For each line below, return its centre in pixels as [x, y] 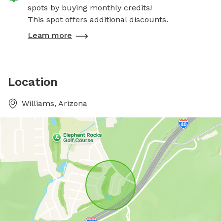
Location [33, 82]
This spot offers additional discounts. [98, 19]
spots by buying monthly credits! [90, 8]
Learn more [50, 35]
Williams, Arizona [55, 103]
